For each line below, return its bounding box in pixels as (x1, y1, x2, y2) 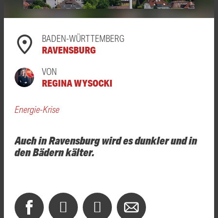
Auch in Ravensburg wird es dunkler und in (15, 133, 197, 147)
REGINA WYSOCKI (42, 76, 112, 89)
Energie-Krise (15, 103, 59, 115)
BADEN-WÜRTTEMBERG (42, 32, 125, 44)
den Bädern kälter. (15, 145, 94, 159)
